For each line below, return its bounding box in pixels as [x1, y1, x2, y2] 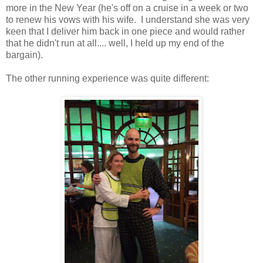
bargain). [6, 49, 43, 60]
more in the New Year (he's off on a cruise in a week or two [6, 2, 248, 13]
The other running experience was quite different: [6, 73, 209, 83]
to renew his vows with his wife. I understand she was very [6, 14, 249, 25]
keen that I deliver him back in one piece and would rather [6, 26, 245, 36]
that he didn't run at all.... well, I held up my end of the [6, 38, 224, 48]
